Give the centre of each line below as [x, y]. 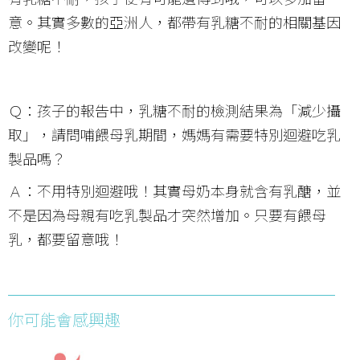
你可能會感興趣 [64, 319]
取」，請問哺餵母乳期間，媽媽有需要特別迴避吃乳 [174, 134]
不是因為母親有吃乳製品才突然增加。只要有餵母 [167, 214]
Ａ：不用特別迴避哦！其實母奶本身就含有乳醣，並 [174, 190]
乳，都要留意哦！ [66, 238]
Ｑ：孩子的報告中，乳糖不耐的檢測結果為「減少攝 [174, 110]
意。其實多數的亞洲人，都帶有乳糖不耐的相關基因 [174, 21]
